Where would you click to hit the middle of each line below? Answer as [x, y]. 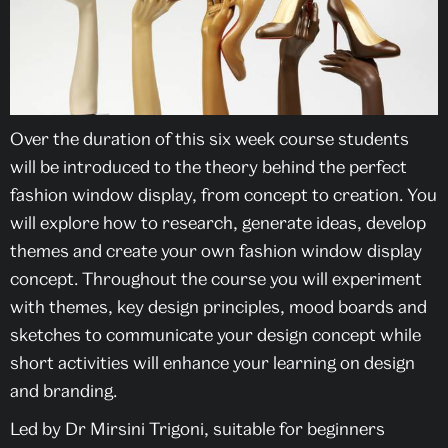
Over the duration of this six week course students [209, 138]
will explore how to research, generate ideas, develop [218, 222]
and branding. [63, 390]
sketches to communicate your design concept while [215, 334]
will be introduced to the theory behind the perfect [208, 166]
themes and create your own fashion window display [216, 250]
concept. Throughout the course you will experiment [216, 278]
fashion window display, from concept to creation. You [223, 194]
